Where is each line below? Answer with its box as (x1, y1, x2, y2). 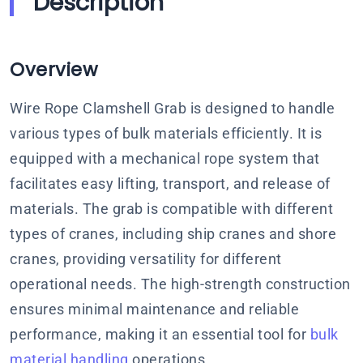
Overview (10, 57, 97, 83)
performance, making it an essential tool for (10, 325, 310, 343)
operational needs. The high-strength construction (10, 275, 351, 293)
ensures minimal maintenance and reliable (10, 300, 299, 318)
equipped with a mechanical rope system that (10, 149, 320, 167)
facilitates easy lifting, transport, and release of (10, 174, 331, 192)
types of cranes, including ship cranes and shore (10, 224, 336, 242)
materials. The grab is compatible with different (10, 199, 333, 217)
